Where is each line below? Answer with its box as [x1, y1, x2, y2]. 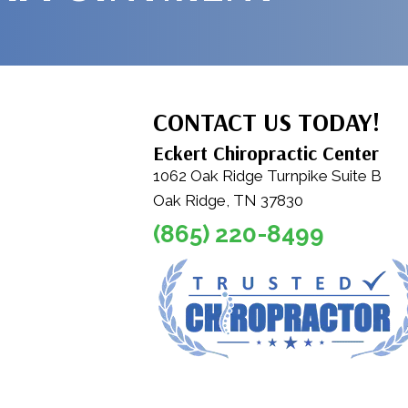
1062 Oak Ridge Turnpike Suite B [152, 167, 382, 185]
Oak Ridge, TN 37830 [152, 191, 303, 209]
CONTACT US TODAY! [152, 106, 380, 138]
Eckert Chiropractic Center [152, 140, 379, 166]
